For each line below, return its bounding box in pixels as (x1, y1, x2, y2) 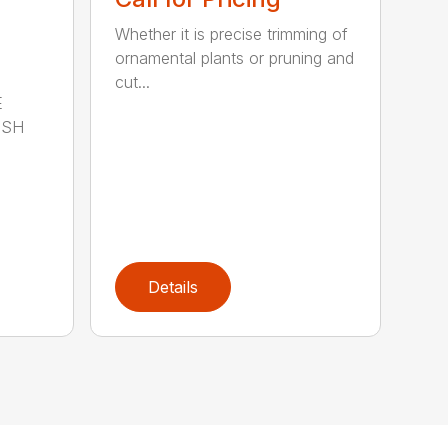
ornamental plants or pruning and (115, 47, 355, 68)
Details (148, 277, 199, 298)
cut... (115, 71, 151, 92)
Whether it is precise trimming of (115, 23, 349, 44)
